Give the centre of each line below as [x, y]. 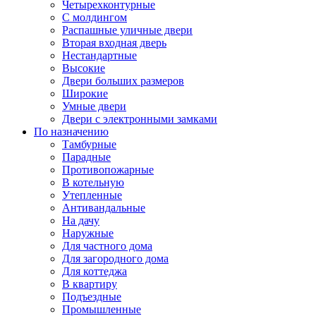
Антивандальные [104, 208]
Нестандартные [99, 56]
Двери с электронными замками [140, 119]
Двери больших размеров [123, 81]
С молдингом [95, 18]
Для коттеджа [95, 272]
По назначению [71, 132]
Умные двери [94, 107]
